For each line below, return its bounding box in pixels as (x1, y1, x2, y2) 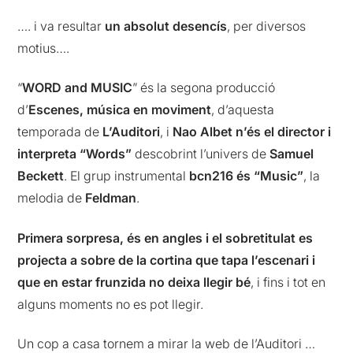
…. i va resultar (17, 17, 106, 34)
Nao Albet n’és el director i (173, 124, 332, 140)
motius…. (17, 39, 70, 56)
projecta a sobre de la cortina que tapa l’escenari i (17, 251, 316, 268)
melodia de (17, 190, 86, 206)
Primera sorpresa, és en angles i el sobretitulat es (17, 229, 314, 246)
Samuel (269, 146, 314, 162)
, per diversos (227, 17, 307, 34)
